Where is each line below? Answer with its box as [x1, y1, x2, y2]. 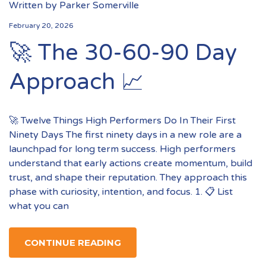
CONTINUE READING [24, 237, 121, 248]
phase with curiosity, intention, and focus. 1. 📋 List [9, 186, 233, 198]
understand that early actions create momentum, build [9, 157, 252, 169]
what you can [9, 200, 69, 212]
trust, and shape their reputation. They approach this [9, 172, 247, 183]
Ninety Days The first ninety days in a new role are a [9, 129, 242, 141]
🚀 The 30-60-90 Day [9, 39, 237, 66]
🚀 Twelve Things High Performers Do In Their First [9, 115, 236, 126]
